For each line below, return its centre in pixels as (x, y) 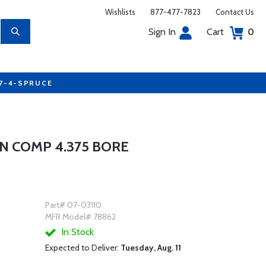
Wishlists (120, 12)
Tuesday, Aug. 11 (151, 248)
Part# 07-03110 (73, 205)
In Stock (76, 232)
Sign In (162, 32)
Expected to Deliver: (83, 248)
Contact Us (235, 12)
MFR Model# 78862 (80, 217)
